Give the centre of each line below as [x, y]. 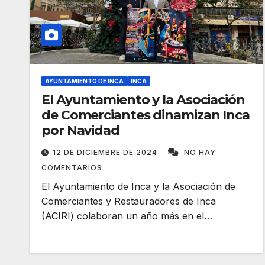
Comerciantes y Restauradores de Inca [129, 201]
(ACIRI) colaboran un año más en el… [127, 216]
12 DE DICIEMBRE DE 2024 [106, 152]
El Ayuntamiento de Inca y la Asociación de [138, 186]
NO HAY [200, 152]
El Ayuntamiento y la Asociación [143, 100]
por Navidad [80, 130]
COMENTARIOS [72, 168]
